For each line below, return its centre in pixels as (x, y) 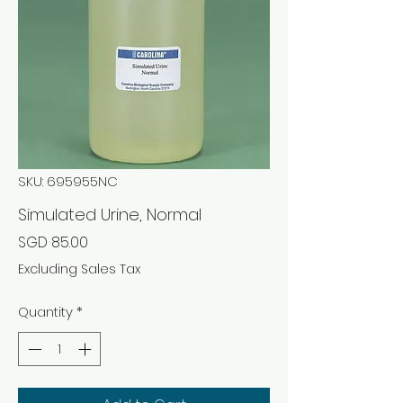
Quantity (45, 311)
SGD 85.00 (53, 242)
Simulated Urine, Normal (110, 214)
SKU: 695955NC (68, 181)
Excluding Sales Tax (79, 269)
